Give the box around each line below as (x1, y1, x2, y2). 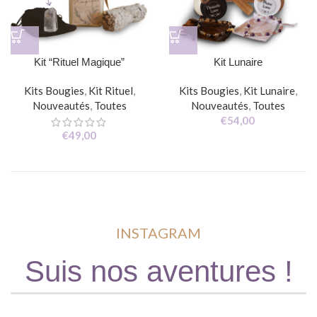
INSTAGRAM (116, 224, 201, 241)
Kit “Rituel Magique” (34, 56, 125, 68)
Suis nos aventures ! (24, 255, 293, 288)
